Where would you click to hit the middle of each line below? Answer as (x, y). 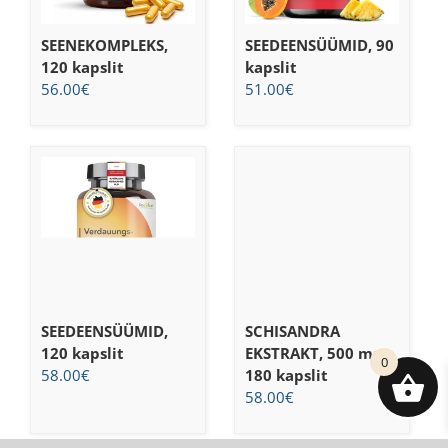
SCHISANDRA (292, 331)
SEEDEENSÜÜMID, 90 (319, 44)
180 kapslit (286, 375)
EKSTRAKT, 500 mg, (314, 353)
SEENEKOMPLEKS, (104, 44)
